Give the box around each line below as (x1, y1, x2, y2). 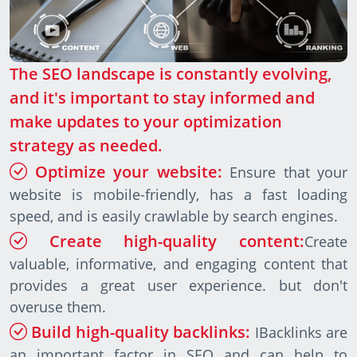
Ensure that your (222, 163, 347, 182)
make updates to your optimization (10, 111, 282, 133)
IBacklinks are (250, 323, 348, 343)
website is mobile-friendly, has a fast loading (10, 185, 347, 205)
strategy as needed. (10, 135, 163, 157)
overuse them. (10, 297, 106, 317)
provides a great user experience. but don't (10, 276, 347, 296)
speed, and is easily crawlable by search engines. (10, 206, 338, 226)
